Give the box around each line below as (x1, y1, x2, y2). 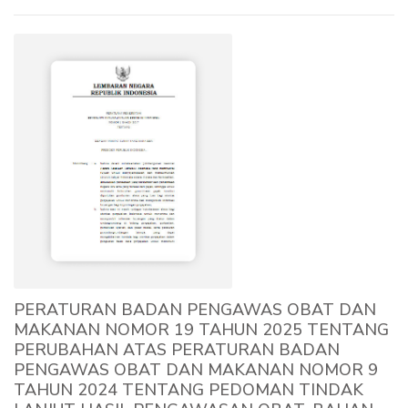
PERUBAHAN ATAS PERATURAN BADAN (14, 338, 340, 361)
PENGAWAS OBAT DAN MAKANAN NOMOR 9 (14, 358, 378, 381)
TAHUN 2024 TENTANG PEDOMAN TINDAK (14, 378, 363, 401)
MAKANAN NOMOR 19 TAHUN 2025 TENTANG (14, 318, 389, 341)
